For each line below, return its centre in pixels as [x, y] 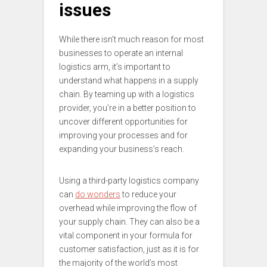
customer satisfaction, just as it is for [129, 249]
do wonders [98, 194]
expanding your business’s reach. [122, 149]
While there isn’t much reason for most [131, 39]
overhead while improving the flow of [128, 208]
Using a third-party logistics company [129, 180]
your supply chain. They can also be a [129, 221]
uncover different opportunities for [123, 121]
